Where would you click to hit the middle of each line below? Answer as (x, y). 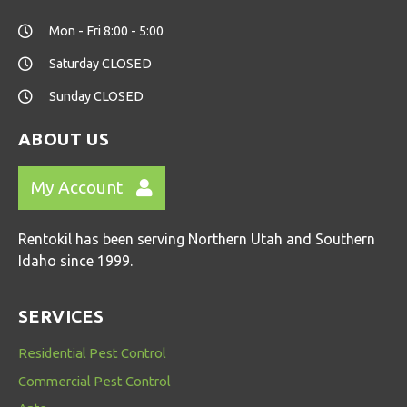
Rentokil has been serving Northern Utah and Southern (197, 238)
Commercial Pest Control (94, 381)
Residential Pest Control (92, 352)
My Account (77, 188)
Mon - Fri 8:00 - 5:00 (106, 30)
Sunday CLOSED (96, 96)
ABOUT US (64, 139)
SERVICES (61, 316)
